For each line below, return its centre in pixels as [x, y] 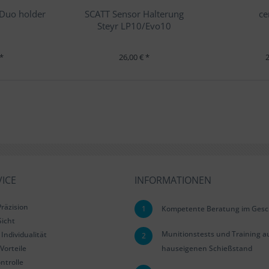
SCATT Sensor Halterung [134, 14]
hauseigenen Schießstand [207, 248]
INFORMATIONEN [173, 180]
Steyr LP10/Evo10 [134, 26]
